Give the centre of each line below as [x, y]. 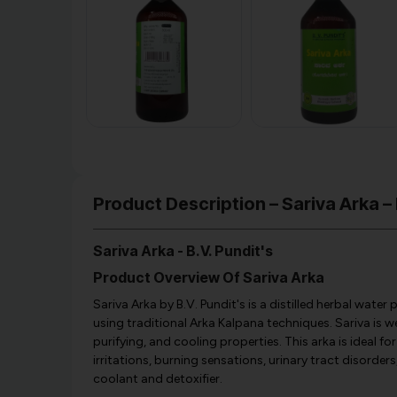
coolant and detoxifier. [157, 379]
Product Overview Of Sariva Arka [208, 278]
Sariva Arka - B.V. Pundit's [183, 251]
